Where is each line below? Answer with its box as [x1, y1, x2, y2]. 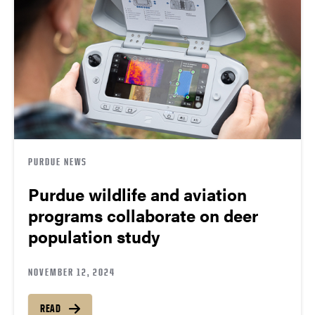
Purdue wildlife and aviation [28, 182, 247, 207]
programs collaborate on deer [28, 203, 258, 228]
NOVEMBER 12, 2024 [28, 266, 115, 278]
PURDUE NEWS [28, 155, 87, 168]
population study [28, 224, 160, 249]
